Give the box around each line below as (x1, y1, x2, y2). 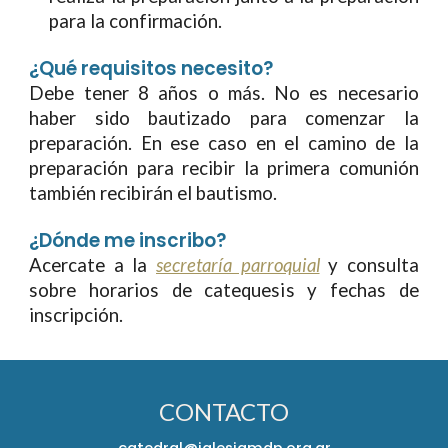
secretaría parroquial (156, 254, 320, 276)
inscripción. (29, 304, 124, 326)
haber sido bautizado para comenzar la (29, 107, 419, 129)
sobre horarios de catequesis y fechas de (29, 279, 419, 301)
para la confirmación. (49, 10, 227, 32)
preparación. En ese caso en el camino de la (29, 132, 419, 154)
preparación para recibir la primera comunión (29, 157, 419, 179)
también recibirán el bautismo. (29, 182, 278, 204)
